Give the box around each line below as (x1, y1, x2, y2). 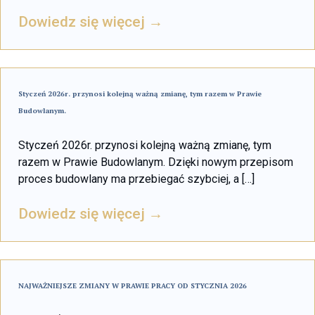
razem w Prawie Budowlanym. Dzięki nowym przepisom (18, 155, 293, 169)
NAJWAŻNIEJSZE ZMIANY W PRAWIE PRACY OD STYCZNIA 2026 (18, 281, 247, 290)
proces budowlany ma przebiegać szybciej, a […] (18, 172, 255, 186)
